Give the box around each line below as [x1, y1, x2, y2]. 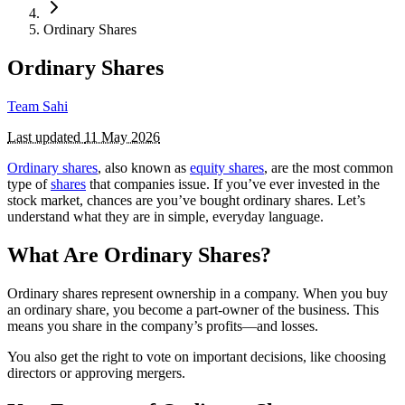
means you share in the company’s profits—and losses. [7, 317, 318, 334]
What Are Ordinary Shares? [7, 242, 271, 267]
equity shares [190, 159, 264, 175]
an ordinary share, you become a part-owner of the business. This [7, 301, 379, 317]
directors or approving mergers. [7, 364, 185, 381]
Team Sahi [7, 98, 68, 114]
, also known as [98, 159, 190, 175]
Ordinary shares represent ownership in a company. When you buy [7, 285, 388, 301]
